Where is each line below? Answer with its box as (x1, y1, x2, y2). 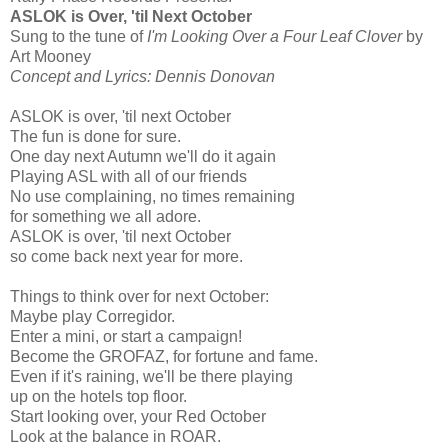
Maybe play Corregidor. (10, 307, 175, 325)
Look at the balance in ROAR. (10, 427, 221, 445)
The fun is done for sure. (10, 127, 181, 145)
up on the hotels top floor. (10, 387, 187, 405)
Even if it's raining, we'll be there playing (10, 367, 293, 385)
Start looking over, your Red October (10, 407, 266, 425)
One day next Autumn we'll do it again (10, 147, 276, 165)
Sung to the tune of (10, 27, 147, 45)
